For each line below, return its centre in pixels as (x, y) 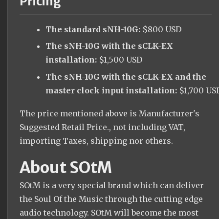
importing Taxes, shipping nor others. (96, 141)
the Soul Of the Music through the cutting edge (111, 199)
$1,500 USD (119, 60)
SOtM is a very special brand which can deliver (112, 185)
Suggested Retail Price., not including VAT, (102, 127)
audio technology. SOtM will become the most (109, 212)
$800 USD (161, 29)
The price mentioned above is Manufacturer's (109, 113)
